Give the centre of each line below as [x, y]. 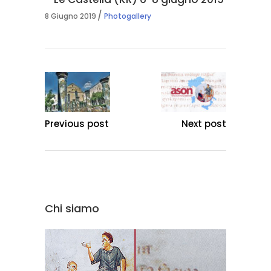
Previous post [77, 124]
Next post [204, 124]
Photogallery [128, 16]
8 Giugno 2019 [70, 16]
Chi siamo [72, 208]
